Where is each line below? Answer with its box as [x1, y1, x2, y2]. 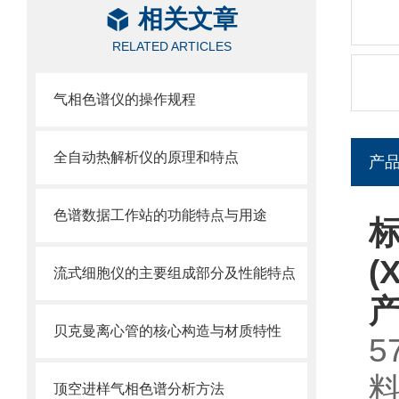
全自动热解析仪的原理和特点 [53, 150, 239, 165]
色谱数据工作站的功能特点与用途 [53, 208, 267, 223]
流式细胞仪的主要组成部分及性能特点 [53, 265, 296, 281]
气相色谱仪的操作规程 [53, 92, 196, 107]
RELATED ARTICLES [111, 39, 232, 53]
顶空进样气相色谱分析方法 [53, 381, 224, 396]
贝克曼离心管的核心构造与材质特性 [53, 323, 281, 338]
